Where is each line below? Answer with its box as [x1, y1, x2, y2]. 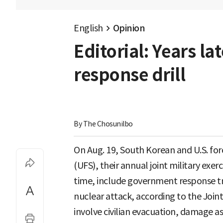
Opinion [112, 22, 145, 34]
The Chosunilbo [83, 119, 133, 129]
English [74, 22, 103, 34]
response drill [74, 64, 185, 86]
